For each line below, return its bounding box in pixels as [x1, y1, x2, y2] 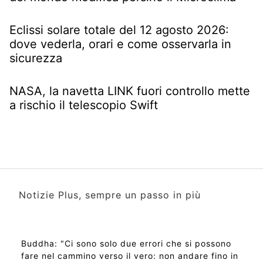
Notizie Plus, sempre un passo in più [19, 188, 201, 201]
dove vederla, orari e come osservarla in [9, 36, 231, 51]
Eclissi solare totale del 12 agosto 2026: [9, 22, 229, 37]
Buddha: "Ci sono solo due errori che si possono [21, 238, 231, 248]
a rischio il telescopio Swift [9, 97, 158, 112]
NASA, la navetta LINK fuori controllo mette [9, 83, 250, 98]
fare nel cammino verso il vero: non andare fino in [21, 250, 238, 261]
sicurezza [9, 50, 62, 65]
